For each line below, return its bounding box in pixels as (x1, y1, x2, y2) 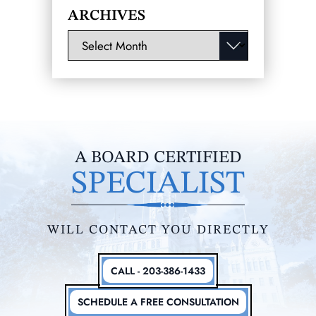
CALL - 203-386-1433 (111, 264, 205, 279)
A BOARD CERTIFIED (74, 150, 242, 167)
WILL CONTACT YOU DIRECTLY (47, 224, 269, 237)
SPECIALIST (71, 169, 245, 201)
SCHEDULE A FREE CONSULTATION (77, 295, 239, 310)
